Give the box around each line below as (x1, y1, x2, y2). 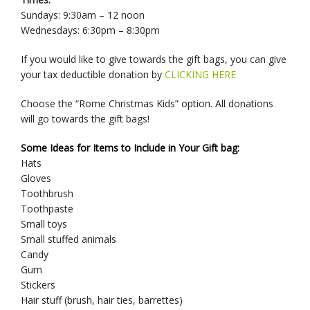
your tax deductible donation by (21, 67, 165, 81)
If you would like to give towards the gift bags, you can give (21, 52, 286, 66)
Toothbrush (21, 186, 73, 200)
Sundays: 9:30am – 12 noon (21, 8, 145, 21)
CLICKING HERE (165, 67, 236, 81)
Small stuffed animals (21, 232, 116, 246)
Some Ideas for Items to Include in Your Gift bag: (21, 140, 239, 154)
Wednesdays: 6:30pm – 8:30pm (21, 23, 160, 37)
